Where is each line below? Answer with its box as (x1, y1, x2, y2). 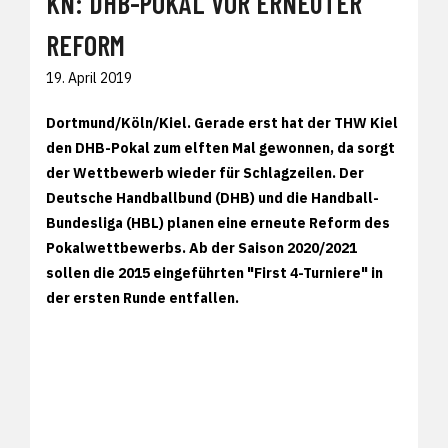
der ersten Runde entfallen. (46, 288, 239, 307)
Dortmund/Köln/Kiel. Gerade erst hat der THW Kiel (46, 113, 398, 132)
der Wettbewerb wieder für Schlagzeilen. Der (46, 163, 364, 182)
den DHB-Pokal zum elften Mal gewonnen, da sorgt (46, 138, 395, 157)
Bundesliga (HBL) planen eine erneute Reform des (46, 213, 390, 232)
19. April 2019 (46, 68, 132, 87)
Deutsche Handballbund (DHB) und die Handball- (46, 188, 379, 207)
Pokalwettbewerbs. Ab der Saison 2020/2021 (46, 238, 357, 257)
